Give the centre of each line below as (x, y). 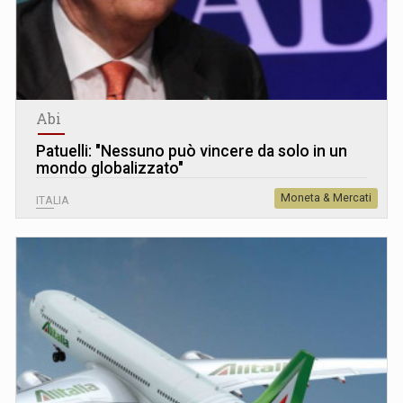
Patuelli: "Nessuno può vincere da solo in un (192, 151)
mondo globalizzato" (110, 168)
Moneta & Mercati (326, 197)
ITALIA (53, 200)
